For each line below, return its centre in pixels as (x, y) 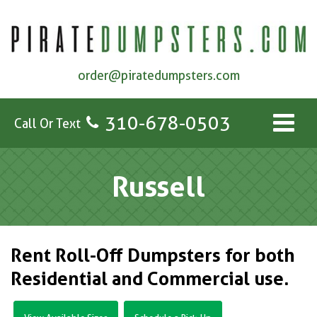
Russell (158, 187)
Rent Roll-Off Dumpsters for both (153, 255)
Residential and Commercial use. (150, 279)
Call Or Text (47, 123)
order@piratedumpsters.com (158, 76)
